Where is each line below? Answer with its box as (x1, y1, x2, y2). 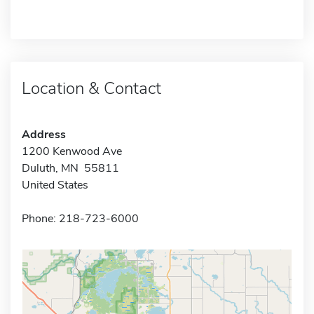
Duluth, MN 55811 (22, 160, 119, 176)
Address (22, 126, 66, 142)
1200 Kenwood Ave (22, 143, 122, 159)
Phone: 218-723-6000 (22, 210, 139, 226)
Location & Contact (22, 76, 161, 100)
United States (22, 177, 88, 193)
